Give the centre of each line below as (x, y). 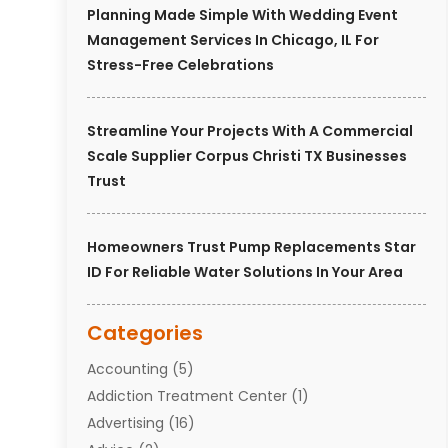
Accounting (128, 368)
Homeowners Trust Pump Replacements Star (252, 246)
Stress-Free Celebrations (181, 64)
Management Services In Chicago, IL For (233, 39)
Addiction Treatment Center (187, 395)
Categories (145, 332)
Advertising (126, 422)
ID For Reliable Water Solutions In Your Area (245, 271)
